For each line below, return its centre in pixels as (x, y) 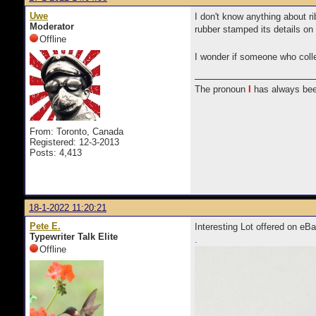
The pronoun (221, 89)
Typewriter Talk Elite (74, 237)
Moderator (52, 26)
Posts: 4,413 (56, 153)
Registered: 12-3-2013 (74, 142)
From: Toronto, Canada (77, 132)
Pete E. (45, 226)
